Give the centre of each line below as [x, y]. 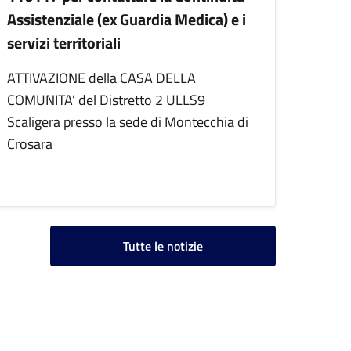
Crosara [30, 144]
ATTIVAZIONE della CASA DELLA [101, 78]
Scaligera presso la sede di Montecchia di [128, 122]
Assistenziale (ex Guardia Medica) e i [127, 19]
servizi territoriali [64, 43]
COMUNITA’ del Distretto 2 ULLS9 [106, 100]
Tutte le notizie [163, 246]
